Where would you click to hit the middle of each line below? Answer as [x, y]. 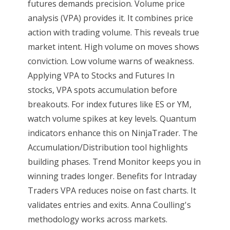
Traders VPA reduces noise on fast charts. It [112, 190]
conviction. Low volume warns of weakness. [111, 61]
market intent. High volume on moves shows [113, 46]
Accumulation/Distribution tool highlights [108, 147]
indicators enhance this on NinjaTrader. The [112, 133]
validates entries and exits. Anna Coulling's [109, 205]
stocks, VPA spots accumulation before [102, 90]
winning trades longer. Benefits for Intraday [112, 176]
